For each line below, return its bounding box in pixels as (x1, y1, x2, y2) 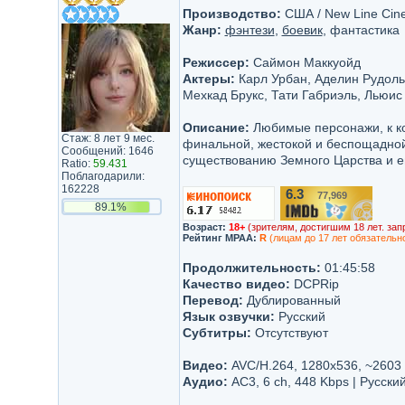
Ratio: (61, 157, 93, 170)
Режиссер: (182, 55, 250, 70)
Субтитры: (182, 325, 251, 340)
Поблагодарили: (61, 170, 145, 183)
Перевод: (182, 293, 243, 307)
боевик (281, 23, 323, 37)
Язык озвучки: (182, 309, 275, 324)
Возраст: (182, 221, 226, 232)
